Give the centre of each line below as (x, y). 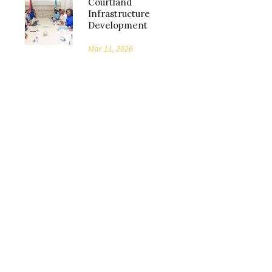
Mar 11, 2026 (110, 49)
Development (118, 25)
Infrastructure (119, 14)
